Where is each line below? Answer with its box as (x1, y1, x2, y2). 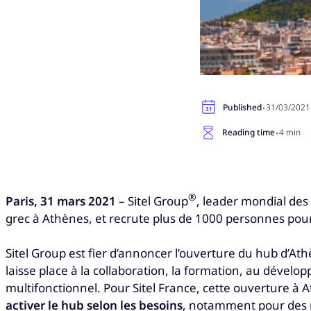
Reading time (222, 126, 275, 138)
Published (223, 101, 262, 113)
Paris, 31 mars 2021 (6, 192, 119, 209)
